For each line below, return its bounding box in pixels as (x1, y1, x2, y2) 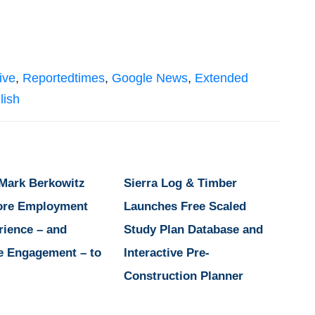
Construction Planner (123, 269, 243, 283)
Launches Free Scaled (123, 200, 246, 214)
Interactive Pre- (123, 246, 210, 260)
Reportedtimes (22, 71, 105, 86)
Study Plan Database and (123, 223, 263, 237)
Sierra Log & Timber (123, 176, 237, 191)
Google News (112, 71, 188, 86)
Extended (195, 71, 248, 86)
